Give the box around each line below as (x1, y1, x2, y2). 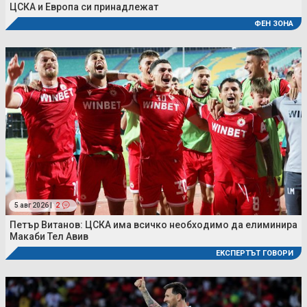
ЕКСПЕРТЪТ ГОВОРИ (216, 248, 293, 258)
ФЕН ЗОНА (254, 19, 293, 29)
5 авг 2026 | (14, 201, 52, 209)
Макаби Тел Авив (10, 230, 88, 242)
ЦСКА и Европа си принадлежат (10, 1, 158, 13)
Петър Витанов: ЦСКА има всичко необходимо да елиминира (10, 219, 297, 230)
